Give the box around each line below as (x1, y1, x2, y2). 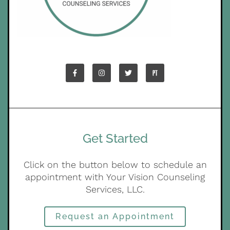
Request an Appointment (55, 211, 175, 221)
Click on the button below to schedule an (23, 159, 207, 170)
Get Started (82, 131, 148, 146)
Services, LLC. (85, 184, 145, 195)
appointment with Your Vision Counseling (25, 171, 205, 182)
